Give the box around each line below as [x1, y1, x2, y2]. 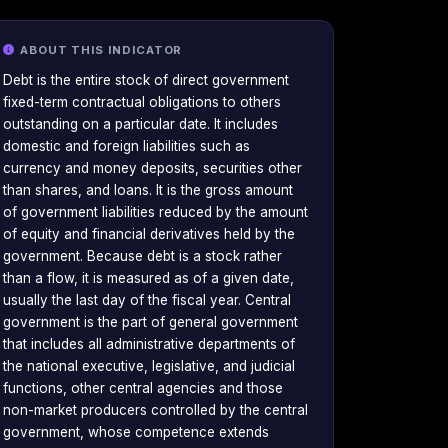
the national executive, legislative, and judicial [3, 358, 295, 375]
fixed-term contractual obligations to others [3, 94, 281, 111]
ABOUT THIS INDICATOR [19, 42, 183, 57]
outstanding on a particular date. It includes [3, 116, 278, 133]
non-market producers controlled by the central [3, 402, 308, 419]
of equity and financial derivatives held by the [3, 226, 295, 243]
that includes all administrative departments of [3, 336, 295, 353]
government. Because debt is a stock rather [3, 248, 282, 265]
